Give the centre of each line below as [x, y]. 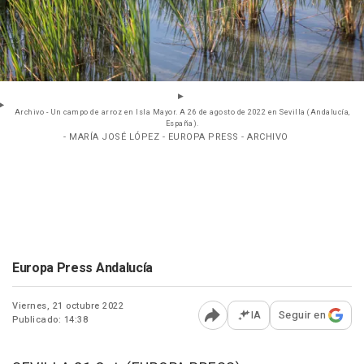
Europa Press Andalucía [82, 269]
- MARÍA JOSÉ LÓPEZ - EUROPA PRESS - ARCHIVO [176, 137]
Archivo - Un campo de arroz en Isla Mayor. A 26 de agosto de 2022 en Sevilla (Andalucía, [182, 113]
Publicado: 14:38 [50, 320]
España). [182, 124]
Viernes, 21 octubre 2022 [68, 306]
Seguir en [302, 315]
